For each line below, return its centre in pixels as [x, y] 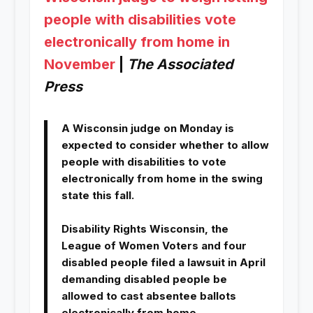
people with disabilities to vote [144, 162]
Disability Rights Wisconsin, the [145, 229]
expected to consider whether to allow [165, 145]
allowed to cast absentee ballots [148, 296]
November [81, 65]
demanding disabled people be [144, 279]
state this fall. [97, 196]
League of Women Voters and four [154, 246]
